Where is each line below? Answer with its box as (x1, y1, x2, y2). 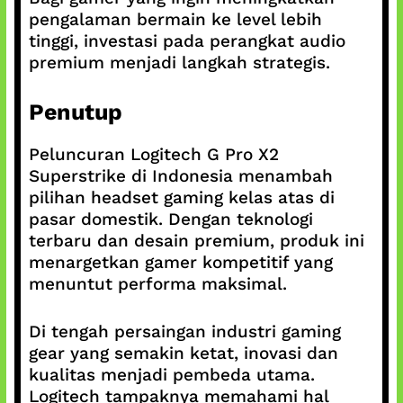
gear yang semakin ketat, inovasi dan (28, 342, 338, 363)
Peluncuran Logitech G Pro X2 (28, 144, 279, 165)
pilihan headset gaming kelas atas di (28, 187, 335, 208)
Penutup (28, 99, 122, 125)
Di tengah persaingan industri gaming (28, 320, 341, 342)
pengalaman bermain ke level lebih (28, 8, 322, 30)
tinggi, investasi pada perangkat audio (28, 30, 345, 51)
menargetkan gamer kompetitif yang (28, 252, 333, 273)
